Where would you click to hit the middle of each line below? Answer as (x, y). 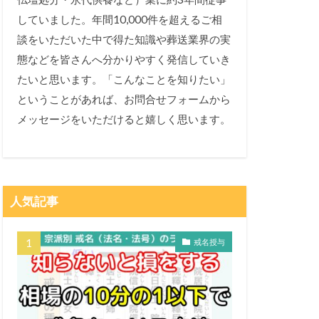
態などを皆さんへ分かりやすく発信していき (124, 59)
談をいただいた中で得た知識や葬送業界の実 (124, 40)
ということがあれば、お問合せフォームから (124, 99)
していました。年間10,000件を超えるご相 (120, 20)
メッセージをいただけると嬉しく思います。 (124, 119)
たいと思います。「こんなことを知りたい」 (124, 79)
